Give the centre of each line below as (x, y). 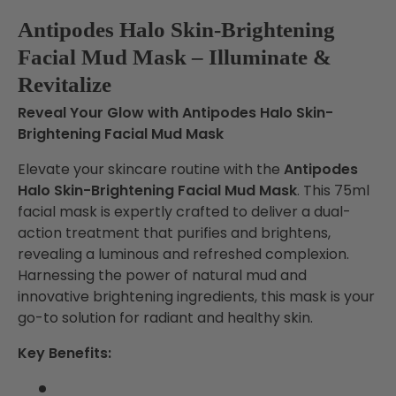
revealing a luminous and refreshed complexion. (183, 254)
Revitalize (65, 84)
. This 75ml (333, 190)
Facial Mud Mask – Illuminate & (175, 57)
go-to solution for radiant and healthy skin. (165, 317)
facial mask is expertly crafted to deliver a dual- (184, 211)
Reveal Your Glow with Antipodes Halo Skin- (175, 112)
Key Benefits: (65, 353)
